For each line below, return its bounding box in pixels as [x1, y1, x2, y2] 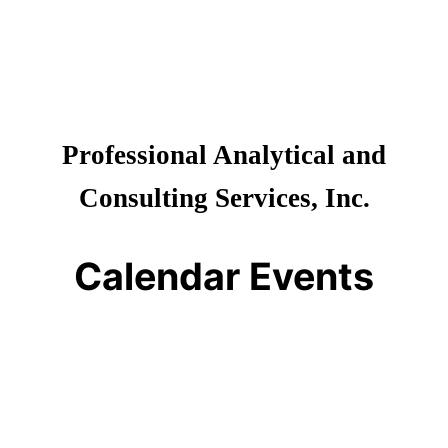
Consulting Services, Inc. [78, 182, 370, 213]
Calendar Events [74, 253, 374, 299]
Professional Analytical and [62, 139, 386, 170]
